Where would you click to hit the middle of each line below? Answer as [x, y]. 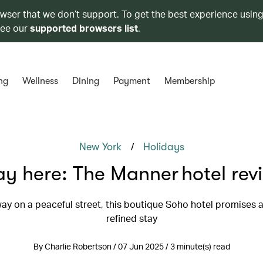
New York [100, 147]
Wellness [40, 81]
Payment [131, 81]
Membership [189, 81]
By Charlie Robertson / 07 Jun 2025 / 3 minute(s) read [131, 246]
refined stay [131, 218]
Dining [85, 81]
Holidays [163, 147]
